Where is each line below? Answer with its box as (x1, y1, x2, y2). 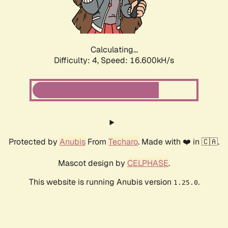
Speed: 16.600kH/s (101, 55, 174, 66)
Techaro (108, 136, 138, 148)
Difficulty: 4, (54, 55, 101, 66)
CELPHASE (127, 158, 168, 169)
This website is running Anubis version (28, 177, 174, 188)
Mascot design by (58, 158, 127, 169)
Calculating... (90, 44, 138, 55)
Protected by (9, 136, 60, 148)
